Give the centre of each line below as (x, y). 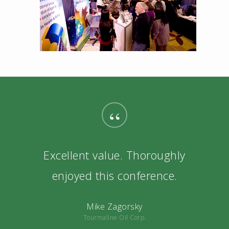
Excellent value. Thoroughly (114, 155)
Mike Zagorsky (114, 207)
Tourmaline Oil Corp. (114, 218)
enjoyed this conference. (114, 176)
